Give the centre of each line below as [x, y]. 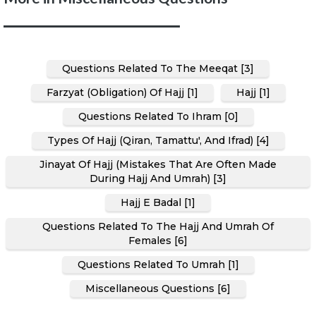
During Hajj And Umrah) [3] [158, 178]
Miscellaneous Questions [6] [158, 288]
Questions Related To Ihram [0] [158, 116]
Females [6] [158, 240]
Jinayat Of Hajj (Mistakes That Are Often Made [158, 164]
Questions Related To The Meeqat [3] [158, 68]
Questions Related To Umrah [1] [158, 264]
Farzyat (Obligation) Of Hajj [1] [122, 92]
